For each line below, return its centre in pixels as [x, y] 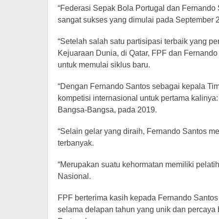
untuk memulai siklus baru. [104, 65]
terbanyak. [76, 143]
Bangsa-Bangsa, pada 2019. [107, 110]
